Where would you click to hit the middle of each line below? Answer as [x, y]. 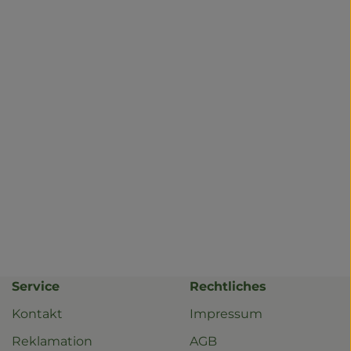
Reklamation [52, 341]
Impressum [226, 313]
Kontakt [37, 313]
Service [36, 286]
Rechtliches [228, 286]
